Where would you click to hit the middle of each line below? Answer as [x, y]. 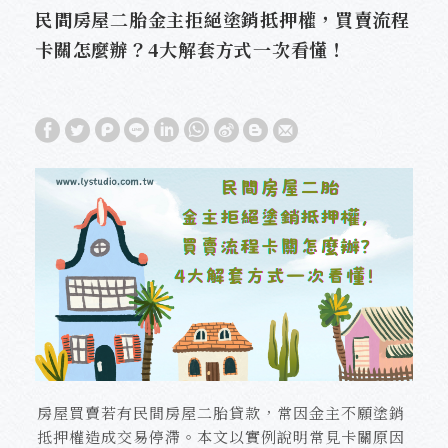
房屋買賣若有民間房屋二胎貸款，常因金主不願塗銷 [221, 412]
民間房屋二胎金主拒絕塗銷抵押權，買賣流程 [222, 19]
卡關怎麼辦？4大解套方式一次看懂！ [191, 49]
